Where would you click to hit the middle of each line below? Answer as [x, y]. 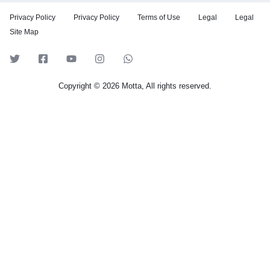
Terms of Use [159, 17]
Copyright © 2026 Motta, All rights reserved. [135, 86]
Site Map [24, 32]
